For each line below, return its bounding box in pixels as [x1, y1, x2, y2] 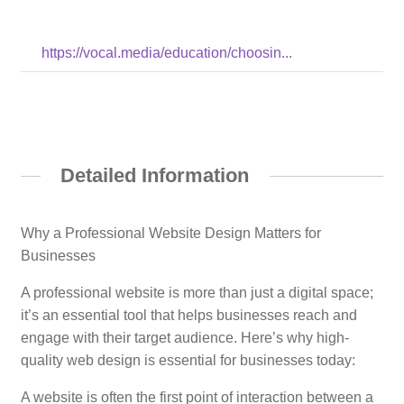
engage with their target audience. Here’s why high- [20, 330, 349, 346]
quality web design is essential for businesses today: [20, 353, 355, 369]
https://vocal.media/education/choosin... [41, 44, 292, 60]
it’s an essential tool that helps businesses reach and [20, 308, 357, 324]
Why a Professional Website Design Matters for [20, 225, 321, 242]
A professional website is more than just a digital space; [20, 285, 373, 301]
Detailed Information [60, 163, 250, 187]
